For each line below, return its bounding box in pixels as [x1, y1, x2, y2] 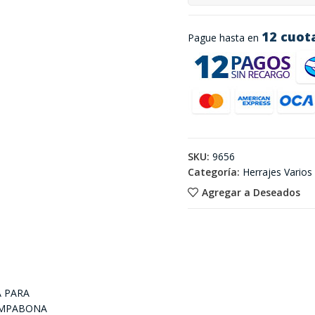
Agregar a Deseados [201, 185, 300, 199]
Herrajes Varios [242, 165, 312, 179]
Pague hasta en [187, 31, 262, 44]
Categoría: [187, 165, 240, 179]
